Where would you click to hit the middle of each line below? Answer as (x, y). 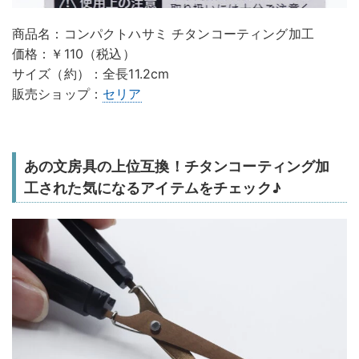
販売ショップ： (58, 94)
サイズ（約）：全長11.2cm (91, 74)
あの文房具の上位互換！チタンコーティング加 (177, 167)
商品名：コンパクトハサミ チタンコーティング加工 (163, 34)
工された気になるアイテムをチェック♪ (153, 188)
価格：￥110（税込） (74, 54)
